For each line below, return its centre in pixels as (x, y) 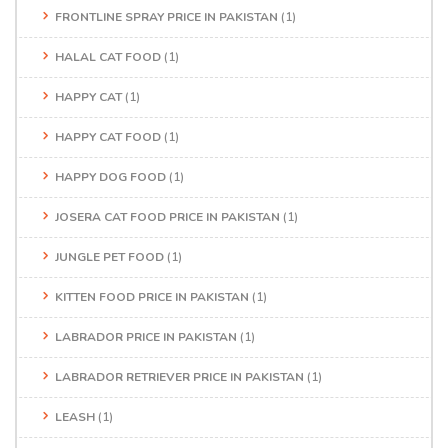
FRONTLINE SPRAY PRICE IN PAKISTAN (166, 16)
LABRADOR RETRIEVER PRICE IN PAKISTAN (179, 376)
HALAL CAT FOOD (108, 56)
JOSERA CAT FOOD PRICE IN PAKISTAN (167, 216)
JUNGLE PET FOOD (109, 256)
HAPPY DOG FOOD (110, 176)
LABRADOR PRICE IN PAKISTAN (146, 336)
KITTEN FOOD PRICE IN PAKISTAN (152, 296)
